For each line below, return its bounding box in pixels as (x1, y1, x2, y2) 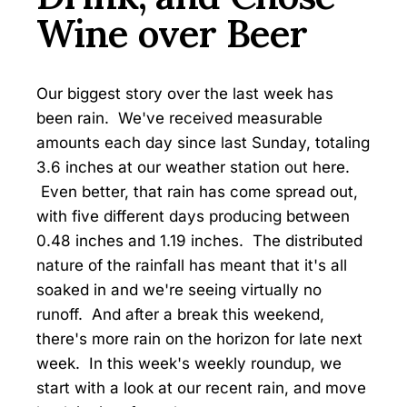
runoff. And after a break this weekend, (36, 305, 324, 324)
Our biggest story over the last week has (36, 84, 333, 104)
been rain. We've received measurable (36, 109, 323, 128)
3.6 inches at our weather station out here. (36, 158, 350, 177)
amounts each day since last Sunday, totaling (36, 134, 370, 153)
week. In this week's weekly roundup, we (36, 354, 342, 373)
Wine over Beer (36, 9, 308, 59)
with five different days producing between (36, 207, 350, 226)
